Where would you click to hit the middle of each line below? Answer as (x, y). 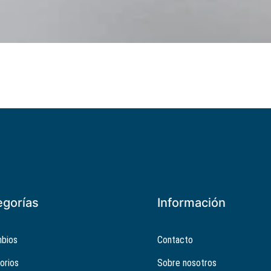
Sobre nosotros (187, 263)
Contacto (175, 240)
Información (191, 203)
